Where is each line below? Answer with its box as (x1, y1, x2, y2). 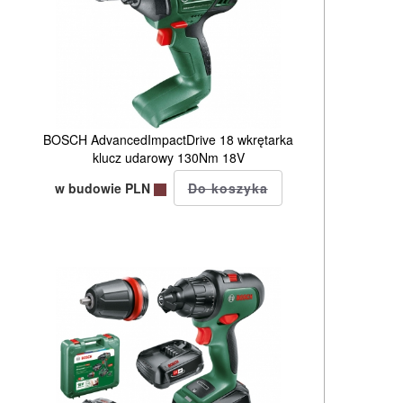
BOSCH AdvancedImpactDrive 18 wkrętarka (43, 130, 294, 148)
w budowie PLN (54, 178, 154, 197)
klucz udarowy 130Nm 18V (92, 148, 245, 166)
